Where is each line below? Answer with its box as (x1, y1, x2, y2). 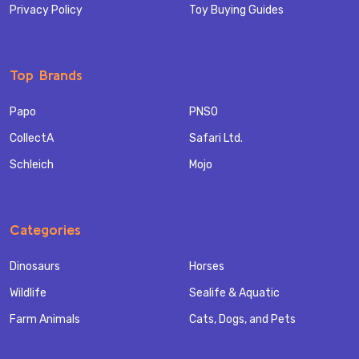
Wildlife (10, 286, 46, 301)
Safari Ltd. (189, 131, 243, 146)
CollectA (10, 131, 54, 146)
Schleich (10, 158, 54, 172)
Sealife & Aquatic (189, 286, 280, 301)
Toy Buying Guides (189, 3, 284, 18)
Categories (10, 221, 81, 239)
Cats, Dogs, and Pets (189, 313, 296, 327)
